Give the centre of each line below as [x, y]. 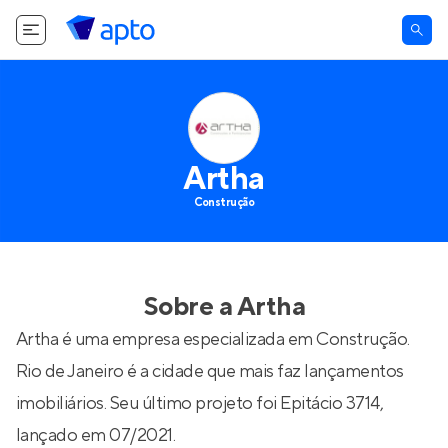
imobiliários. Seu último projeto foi [148, 403]
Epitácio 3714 [330, 403]
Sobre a [189, 307]
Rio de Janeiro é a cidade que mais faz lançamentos [210, 371]
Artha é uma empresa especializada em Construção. [213, 339]
